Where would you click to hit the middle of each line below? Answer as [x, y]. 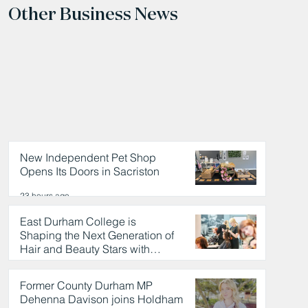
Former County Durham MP [86, 286]
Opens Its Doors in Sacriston [89, 172]
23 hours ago [44, 195]
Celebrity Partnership [71, 263]
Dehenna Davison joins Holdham [101, 299]
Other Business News [93, 14]
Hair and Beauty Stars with [85, 249]
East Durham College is [78, 222]
